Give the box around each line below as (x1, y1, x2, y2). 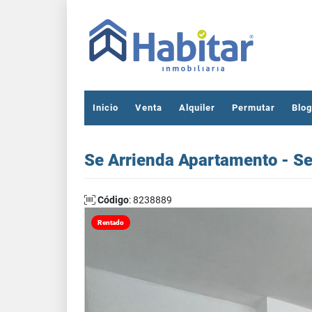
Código (97, 194, 129, 205)
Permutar (232, 102, 275, 113)
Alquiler (179, 102, 215, 113)
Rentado (97, 219, 124, 226)
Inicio (93, 102, 118, 113)
